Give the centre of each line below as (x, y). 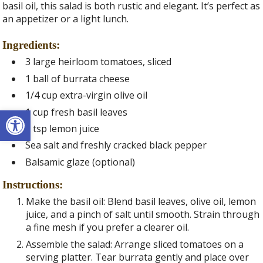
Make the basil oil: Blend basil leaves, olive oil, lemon (141, 202)
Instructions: (33, 184)
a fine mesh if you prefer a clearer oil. (108, 227)
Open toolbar (37, 116)
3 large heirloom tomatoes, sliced (99, 62)
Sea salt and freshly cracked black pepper (116, 145)
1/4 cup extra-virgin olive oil (87, 95)
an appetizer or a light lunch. (66, 19)
